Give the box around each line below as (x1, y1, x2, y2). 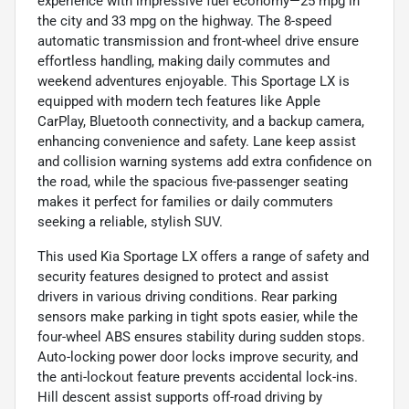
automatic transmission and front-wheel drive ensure (37, 32, 359, 49)
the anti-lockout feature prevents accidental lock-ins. (37, 368, 358, 385)
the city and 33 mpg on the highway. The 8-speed (37, 12, 331, 29)
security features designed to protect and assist (37, 267, 329, 285)
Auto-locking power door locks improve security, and (37, 348, 358, 365)
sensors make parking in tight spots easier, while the (37, 308, 358, 325)
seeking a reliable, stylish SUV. (37, 213, 223, 230)
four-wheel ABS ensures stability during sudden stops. (37, 328, 365, 345)
